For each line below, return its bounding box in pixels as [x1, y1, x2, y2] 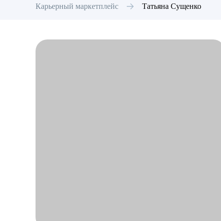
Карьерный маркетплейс [36, 2, 118, 10]
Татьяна [142, 2, 169, 10]
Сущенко [171, 2, 201, 10]
